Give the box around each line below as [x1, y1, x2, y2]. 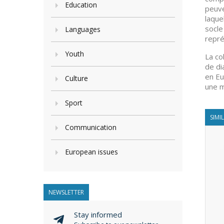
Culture [65, 73, 88, 83]
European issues [65, 147, 118, 156]
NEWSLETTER [48, 188, 84, 196]
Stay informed [74, 209, 122, 219]
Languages [65, 24, 100, 34]
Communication [65, 122, 116, 132]
